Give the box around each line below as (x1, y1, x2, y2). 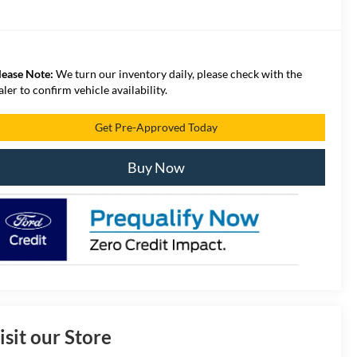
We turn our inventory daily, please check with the (53, 66, 303, 80)
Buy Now (127, 158, 185, 176)
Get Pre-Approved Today (94, 120, 218, 134)
